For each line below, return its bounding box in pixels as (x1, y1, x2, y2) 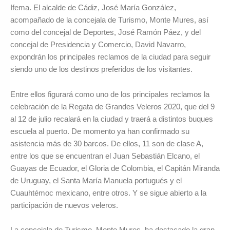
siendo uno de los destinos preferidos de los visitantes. (10, 65, 193, 74)
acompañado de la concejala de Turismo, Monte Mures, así (10, 15, 208, 25)
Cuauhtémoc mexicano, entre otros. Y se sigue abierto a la (10, 188, 206, 197)
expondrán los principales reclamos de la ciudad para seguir (10, 52, 210, 62)
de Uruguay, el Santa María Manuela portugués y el (10, 176, 182, 185)
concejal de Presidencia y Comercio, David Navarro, (10, 40, 186, 49)
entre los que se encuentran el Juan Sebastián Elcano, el (10, 151, 200, 160)
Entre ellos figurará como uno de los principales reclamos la (10, 89, 209, 99)
